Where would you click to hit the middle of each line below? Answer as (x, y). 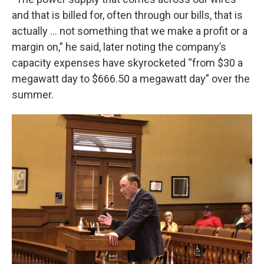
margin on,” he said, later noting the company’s (119, 47)
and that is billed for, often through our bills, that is (127, 15)
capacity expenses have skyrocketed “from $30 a (127, 63)
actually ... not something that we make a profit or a (130, 31)
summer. (33, 95)
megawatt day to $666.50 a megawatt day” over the (131, 79)
